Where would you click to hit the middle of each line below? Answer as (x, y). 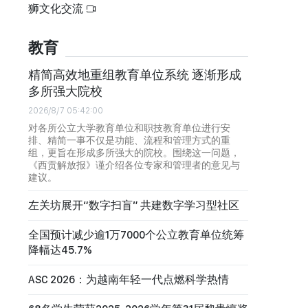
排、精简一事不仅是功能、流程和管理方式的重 (129, 140)
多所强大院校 (65, 91)
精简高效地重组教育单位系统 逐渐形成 (135, 74)
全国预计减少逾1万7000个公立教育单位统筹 (136, 234)
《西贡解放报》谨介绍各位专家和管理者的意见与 (134, 165)
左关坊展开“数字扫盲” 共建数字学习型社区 (134, 205)
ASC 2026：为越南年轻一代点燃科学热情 (129, 279)
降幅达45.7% (60, 250)
